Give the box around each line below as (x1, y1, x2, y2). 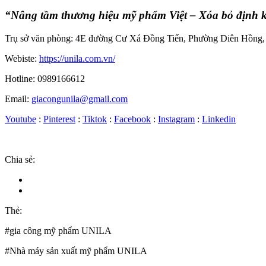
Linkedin (202, 113, 236, 124)
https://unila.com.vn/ (39, 53, 115, 64)
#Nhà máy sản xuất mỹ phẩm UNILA (5, 245, 147, 256)
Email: (5, 93, 31, 104)
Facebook (114, 113, 151, 124)
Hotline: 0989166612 (5, 73, 85, 84)
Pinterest (43, 113, 75, 124)
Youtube (5, 113, 36, 124)
